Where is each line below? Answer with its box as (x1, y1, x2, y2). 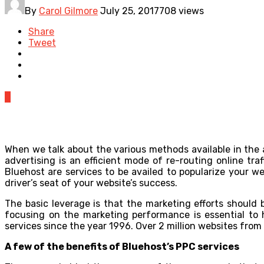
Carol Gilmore (39, 5, 98, 16)
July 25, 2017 (100, 5, 159, 16)
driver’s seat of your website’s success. (5, 177, 177, 189)
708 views (159, 5, 204, 16)
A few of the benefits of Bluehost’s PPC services (5, 240, 239, 252)
